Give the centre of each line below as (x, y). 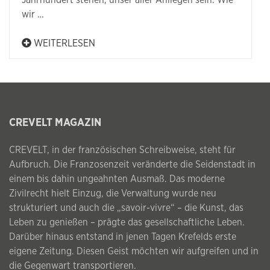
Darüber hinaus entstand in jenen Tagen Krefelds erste (123, 237)
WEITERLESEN (63, 44)
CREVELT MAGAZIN (55, 123)
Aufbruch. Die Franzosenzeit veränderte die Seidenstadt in (132, 165)
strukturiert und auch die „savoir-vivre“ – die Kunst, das (126, 208)
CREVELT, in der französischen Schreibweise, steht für (122, 150)
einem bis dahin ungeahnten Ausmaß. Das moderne (117, 179)
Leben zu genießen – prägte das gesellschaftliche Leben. (127, 223)
